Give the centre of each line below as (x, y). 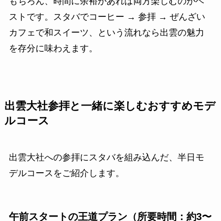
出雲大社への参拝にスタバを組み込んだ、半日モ (106, 157)
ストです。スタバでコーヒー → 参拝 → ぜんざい (107, 17)
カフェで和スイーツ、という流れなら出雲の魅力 (106, 32)
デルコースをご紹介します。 (66, 173)
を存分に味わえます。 (53, 48)
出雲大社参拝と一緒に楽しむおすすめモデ (110, 106)
